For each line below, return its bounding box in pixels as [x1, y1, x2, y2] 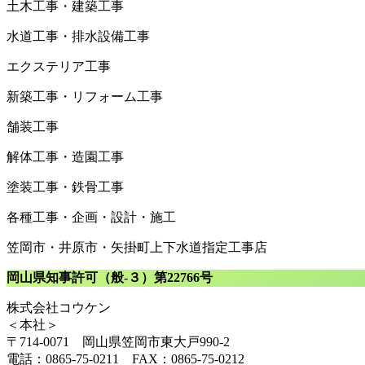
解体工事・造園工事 [7, 149, 124, 164]
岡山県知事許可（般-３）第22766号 [7, 270, 213, 284]
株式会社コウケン [7, 300, 111, 314]
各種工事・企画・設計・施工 [7, 209, 176, 224]
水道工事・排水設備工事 [7, 29, 150, 43]
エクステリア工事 [7, 59, 111, 73]
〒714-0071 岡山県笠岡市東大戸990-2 [7, 334, 230, 349]
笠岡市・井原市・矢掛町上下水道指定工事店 [7, 240, 267, 254]
